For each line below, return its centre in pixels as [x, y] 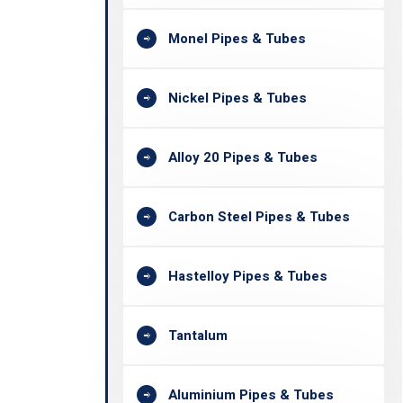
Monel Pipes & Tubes [237, 39]
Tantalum [198, 336]
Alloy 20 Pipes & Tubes [243, 157]
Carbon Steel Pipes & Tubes [259, 217]
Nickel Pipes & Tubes [237, 98]
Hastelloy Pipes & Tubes [248, 276]
